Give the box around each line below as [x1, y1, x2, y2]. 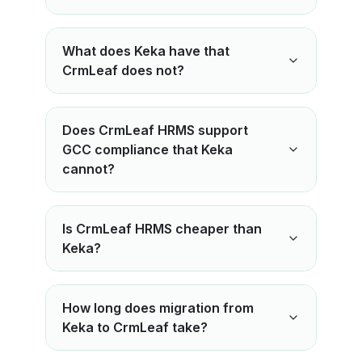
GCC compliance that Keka [62, 141, 233, 158]
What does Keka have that [62, 43, 229, 59]
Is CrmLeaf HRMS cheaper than [62, 221, 262, 237]
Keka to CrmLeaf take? [62, 319, 208, 335]
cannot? [62, 161, 115, 177]
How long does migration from [62, 300, 254, 316]
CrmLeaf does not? [62, 62, 184, 78]
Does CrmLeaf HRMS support [62, 122, 248, 138]
